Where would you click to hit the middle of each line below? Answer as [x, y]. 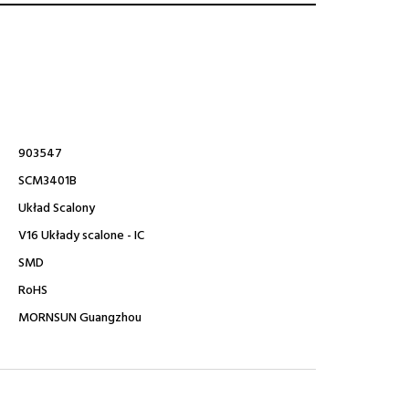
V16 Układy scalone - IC [81, 236]
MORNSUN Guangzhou [79, 318]
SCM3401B [47, 181]
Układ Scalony [56, 209]
